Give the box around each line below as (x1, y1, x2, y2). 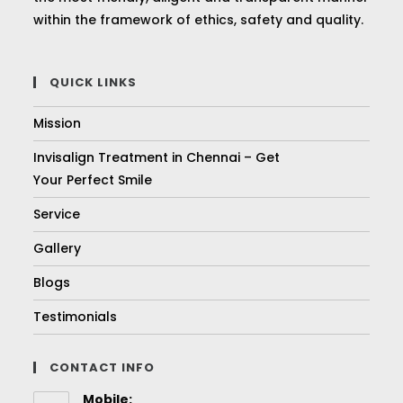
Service (33, 204, 81, 223)
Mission (33, 113, 82, 132)
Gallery (33, 238, 82, 257)
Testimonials (33, 307, 118, 326)
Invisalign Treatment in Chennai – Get (33, 148, 281, 166)
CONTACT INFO (49, 358, 156, 376)
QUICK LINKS (49, 73, 138, 91)
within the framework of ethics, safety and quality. (33, 10, 364, 29)
